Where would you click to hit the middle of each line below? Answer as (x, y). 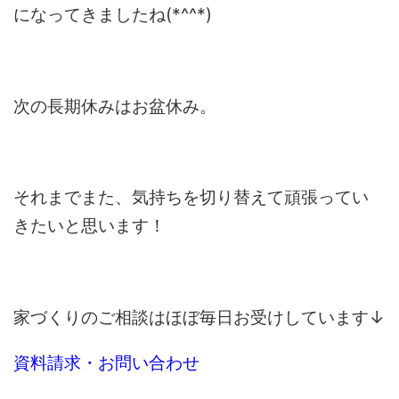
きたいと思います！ (90, 226)
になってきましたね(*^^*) (113, 15)
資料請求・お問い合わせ (109, 363)
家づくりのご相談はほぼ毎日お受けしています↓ (199, 318)
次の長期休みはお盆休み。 (115, 106)
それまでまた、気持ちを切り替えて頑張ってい (191, 197)
